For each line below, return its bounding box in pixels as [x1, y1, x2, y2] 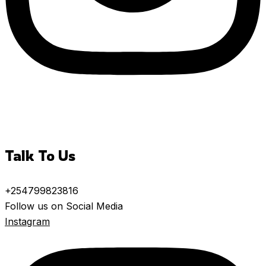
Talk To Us [5, 147, 75, 165]
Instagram [5, 216, 50, 228]
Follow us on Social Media [5, 200, 123, 213]
